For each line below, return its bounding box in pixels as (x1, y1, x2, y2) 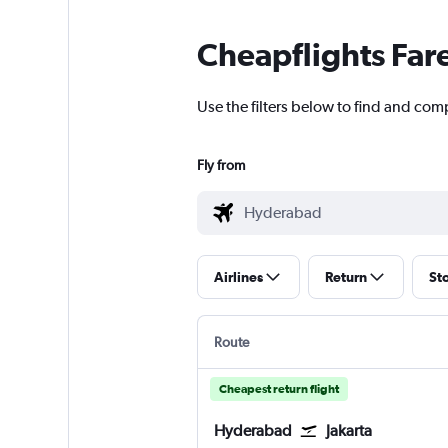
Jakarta (325, 421, 372, 441)
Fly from (196, 157, 245, 174)
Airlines (213, 269, 263, 286)
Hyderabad (213, 421, 292, 441)
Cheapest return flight (218, 382, 339, 397)
